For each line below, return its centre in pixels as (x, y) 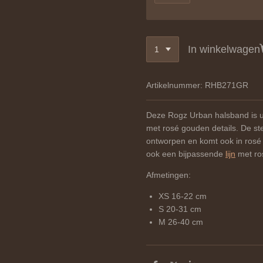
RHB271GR (227, 85)
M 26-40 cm (181, 222)
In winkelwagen (224, 49)
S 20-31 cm (180, 209)
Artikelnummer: (174, 85)
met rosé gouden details (191, 128)
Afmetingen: (168, 175)
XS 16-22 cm (183, 196)
